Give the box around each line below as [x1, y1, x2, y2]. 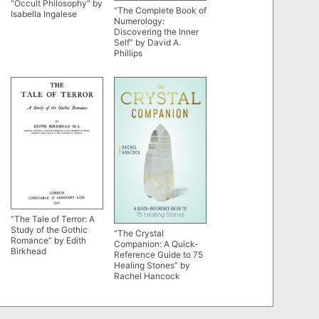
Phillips [114, 48, 142, 59]
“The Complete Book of [114, 5, 206, 16]
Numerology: [114, 16, 164, 27]
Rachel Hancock [114, 271, 180, 282]
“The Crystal [114, 228, 164, 239]
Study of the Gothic [11, 224, 88, 236]
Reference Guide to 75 [114, 249, 203, 261]
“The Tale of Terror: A [11, 214, 95, 225]
